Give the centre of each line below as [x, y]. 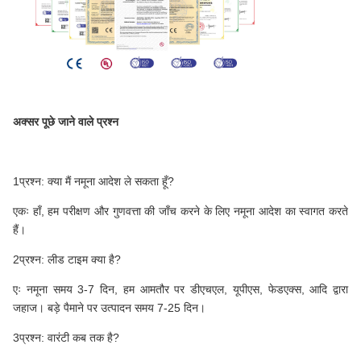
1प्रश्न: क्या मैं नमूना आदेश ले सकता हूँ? [93, 182]
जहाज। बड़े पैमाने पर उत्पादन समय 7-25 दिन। [109, 308]
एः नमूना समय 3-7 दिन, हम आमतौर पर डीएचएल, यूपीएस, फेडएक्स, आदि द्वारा [180, 290]
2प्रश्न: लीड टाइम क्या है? [67, 260]
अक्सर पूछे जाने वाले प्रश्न [66, 122]
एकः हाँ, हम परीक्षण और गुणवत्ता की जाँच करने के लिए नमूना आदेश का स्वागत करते [180, 212]
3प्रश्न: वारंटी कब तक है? [66, 338]
